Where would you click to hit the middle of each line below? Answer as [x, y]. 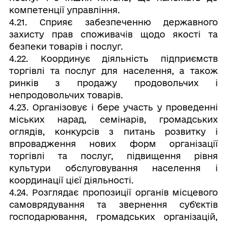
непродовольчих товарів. [66, 95]
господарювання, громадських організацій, [113, 217]
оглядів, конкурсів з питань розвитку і [113, 131]
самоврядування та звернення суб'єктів [113, 204]
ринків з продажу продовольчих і [113, 83]
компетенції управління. [64, 10]
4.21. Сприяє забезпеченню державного [113, 22]
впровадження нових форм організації [113, 144]
